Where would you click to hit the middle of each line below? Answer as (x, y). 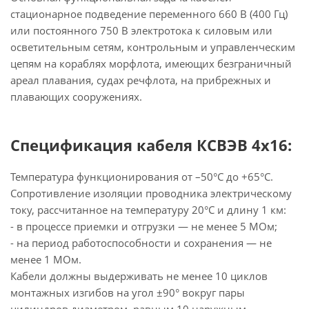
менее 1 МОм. (46, 259)
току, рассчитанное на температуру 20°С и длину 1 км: (148, 210)
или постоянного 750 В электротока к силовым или (141, 30)
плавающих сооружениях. (76, 97)
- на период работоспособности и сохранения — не (141, 243)
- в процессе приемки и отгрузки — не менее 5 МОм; (144, 226)
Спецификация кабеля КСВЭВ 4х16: (151, 145)
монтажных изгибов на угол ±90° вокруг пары (128, 292)
